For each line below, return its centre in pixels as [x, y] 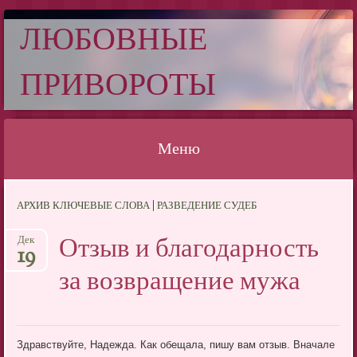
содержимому [47, 235]
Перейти [33, 194]
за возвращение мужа [180, 282]
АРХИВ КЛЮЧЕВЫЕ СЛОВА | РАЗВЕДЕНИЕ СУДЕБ [137, 207]
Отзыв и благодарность [189, 250]
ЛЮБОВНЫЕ [114, 41]
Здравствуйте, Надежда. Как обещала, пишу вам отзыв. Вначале [176, 344]
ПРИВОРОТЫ [118, 87]
